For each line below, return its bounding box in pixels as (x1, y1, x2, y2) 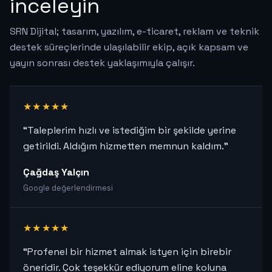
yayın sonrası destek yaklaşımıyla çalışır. (10, 56, 195, 70)
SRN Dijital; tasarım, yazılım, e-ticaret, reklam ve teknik (10, 25, 259, 38)
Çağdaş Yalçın (23, 166, 89, 179)
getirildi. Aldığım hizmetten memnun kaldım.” (23, 140, 228, 153)
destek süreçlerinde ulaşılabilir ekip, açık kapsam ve (10, 41, 248, 54)
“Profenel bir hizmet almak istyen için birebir (23, 245, 231, 259)
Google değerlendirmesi (23, 183, 113, 194)
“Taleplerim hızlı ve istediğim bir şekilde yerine (23, 124, 236, 137)
